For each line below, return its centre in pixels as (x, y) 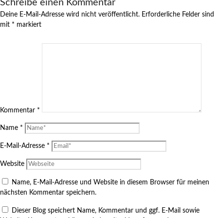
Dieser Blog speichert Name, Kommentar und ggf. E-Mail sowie (106, 211)
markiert (28, 25)
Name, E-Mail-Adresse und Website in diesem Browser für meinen (110, 182)
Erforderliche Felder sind (178, 15)
